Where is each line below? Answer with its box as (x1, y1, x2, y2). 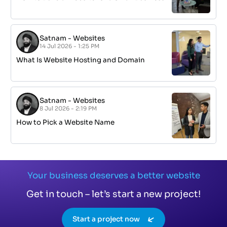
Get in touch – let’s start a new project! (26, 188, 201, 200)
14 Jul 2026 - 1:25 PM (40, 42, 100, 50)
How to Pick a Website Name (16, 118, 115, 127)
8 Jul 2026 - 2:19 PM (40, 104, 97, 112)
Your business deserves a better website (27, 170, 200, 181)
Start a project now (72, 214, 140, 223)
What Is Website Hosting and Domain (16, 55, 145, 64)
